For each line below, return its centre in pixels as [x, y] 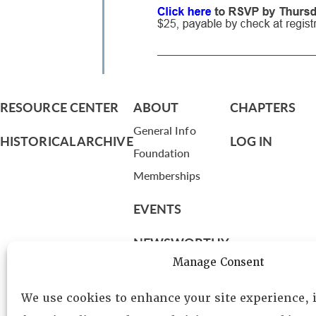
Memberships [167, 175]
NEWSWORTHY [181, 242]
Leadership [160, 299]
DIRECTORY [169, 276]
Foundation [162, 153]
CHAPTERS [263, 107]
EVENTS [157, 208]
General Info [164, 130]
